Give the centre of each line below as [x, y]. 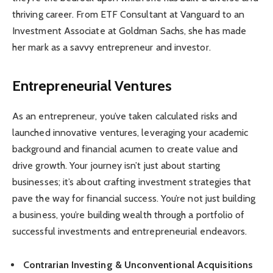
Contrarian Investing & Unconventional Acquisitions [138, 265]
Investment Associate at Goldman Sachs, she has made [129, 30]
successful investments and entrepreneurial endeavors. [130, 231]
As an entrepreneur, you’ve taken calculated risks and [125, 116]
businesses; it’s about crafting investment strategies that [132, 182]
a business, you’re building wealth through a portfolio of [129, 215]
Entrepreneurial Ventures [92, 86]
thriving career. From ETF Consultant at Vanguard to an [129, 14]
